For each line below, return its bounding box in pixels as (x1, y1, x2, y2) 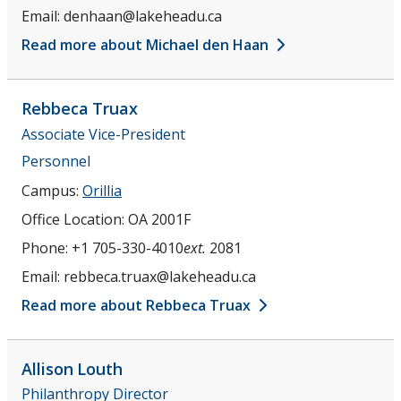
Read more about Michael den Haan (21, 35, 272, 55)
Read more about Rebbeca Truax (21, 294, 254, 315)
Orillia (82, 180, 122, 200)
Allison (21, 357, 73, 380)
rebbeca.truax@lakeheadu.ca (64, 266, 256, 286)
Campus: (21, 180, 82, 200)
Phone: (21, 237, 72, 258)
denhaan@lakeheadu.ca (64, 6, 222, 27)
